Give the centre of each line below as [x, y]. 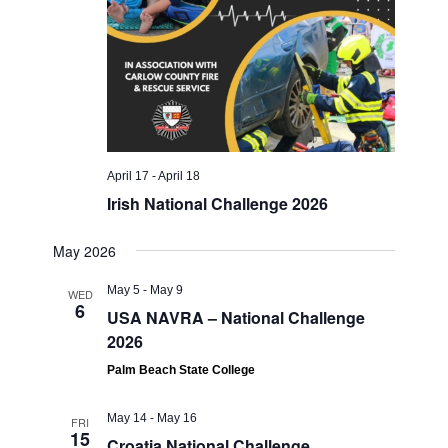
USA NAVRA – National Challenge [236, 317]
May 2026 [85, 250]
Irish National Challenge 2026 [218, 203]
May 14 [127, 417]
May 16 [177, 417]
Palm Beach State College [181, 369]
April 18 [179, 175]
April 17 [128, 175]
